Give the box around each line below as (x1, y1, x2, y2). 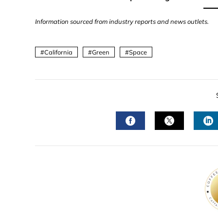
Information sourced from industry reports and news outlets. (35, 18, 209, 25)
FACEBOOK (130, 132, 182, 145)
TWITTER (169, 132, 212, 145)
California (44, 48, 73, 56)
